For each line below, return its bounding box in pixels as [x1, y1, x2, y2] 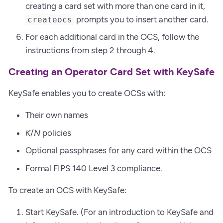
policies [40, 127, 71, 138]
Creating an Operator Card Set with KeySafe [8, 66, 215, 78]
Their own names [25, 110, 88, 120]
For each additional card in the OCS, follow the [25, 32, 199, 42]
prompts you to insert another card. [74, 14, 209, 24]
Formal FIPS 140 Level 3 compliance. [25, 163, 162, 173]
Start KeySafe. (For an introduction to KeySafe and [25, 207, 214, 217]
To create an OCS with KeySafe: [8, 185, 126, 195]
